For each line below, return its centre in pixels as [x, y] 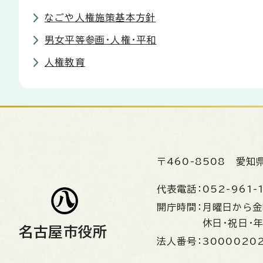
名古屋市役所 [63, 232]
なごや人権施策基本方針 [100, 18]
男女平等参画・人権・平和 [101, 40]
